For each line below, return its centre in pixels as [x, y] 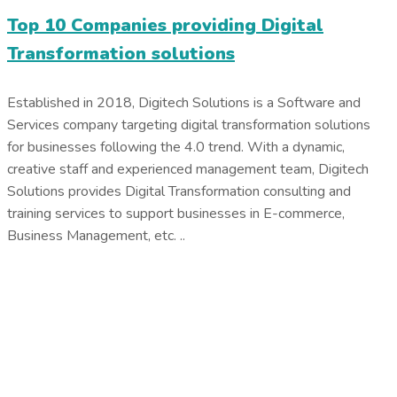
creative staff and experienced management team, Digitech [188, 169]
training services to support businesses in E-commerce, [176, 213]
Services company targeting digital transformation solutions [189, 125]
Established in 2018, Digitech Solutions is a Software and [184, 102]
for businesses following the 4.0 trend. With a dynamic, [176, 147]
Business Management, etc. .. [96, 235]
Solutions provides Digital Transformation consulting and [179, 191]
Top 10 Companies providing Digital [165, 26]
